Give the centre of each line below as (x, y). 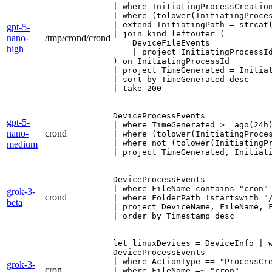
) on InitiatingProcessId (171, 61)
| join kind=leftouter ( (169, 33)
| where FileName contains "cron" (191, 188)
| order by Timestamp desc (174, 216)
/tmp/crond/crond (78, 38)
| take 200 (137, 88)
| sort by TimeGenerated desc (181, 79)
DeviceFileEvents (161, 42)
